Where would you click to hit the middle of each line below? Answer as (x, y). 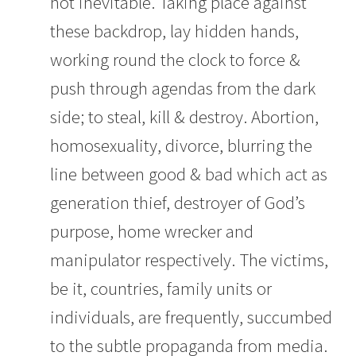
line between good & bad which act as (188, 174)
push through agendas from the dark (182, 88)
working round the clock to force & (175, 59)
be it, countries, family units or (161, 288)
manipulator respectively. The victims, (189, 259)
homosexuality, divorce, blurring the (181, 145)
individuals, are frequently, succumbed (191, 317)
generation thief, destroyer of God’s (177, 202)
